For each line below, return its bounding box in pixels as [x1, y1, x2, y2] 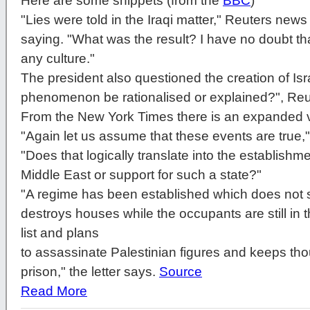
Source [159, 264, 202, 280]
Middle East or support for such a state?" [21, 167, 262, 183]
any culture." [21, 51, 95, 66]
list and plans [21, 226, 99, 241]
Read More [21, 284, 87, 299]
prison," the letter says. [21, 264, 159, 280]
